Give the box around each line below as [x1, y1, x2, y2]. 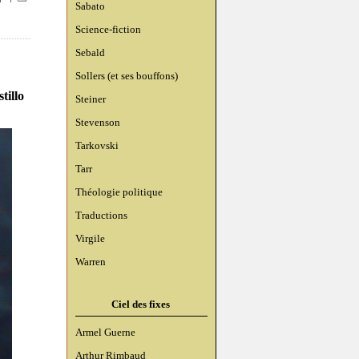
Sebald [75, 46, 105, 58]
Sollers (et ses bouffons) [75, 70, 178, 82]
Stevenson [75, 116, 120, 128]
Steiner [75, 93, 106, 105]
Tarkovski [75, 139, 119, 151]
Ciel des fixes [111, 298, 170, 310]
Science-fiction [75, 23, 141, 35]
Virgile [75, 232, 105, 244]
